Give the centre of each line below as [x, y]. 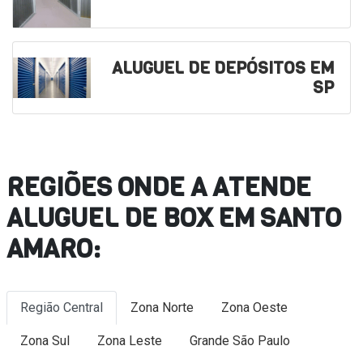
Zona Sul [45, 340]
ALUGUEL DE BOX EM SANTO [174, 218]
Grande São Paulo [240, 340]
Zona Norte [162, 307]
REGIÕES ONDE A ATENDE [159, 187]
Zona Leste [130, 340]
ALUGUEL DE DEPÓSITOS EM [222, 68]
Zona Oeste [254, 307]
